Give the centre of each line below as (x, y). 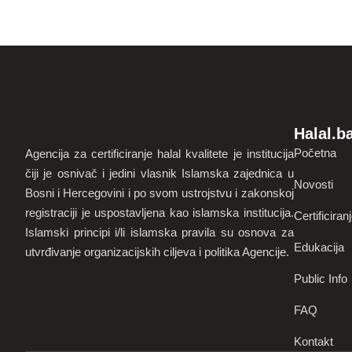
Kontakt (313, 342)
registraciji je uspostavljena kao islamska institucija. (159, 213)
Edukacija (319, 247)
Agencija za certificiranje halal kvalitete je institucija (159, 154)
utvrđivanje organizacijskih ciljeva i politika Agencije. (157, 252)
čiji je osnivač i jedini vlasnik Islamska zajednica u (159, 174)
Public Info (320, 279)
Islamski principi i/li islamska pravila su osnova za (159, 233)
